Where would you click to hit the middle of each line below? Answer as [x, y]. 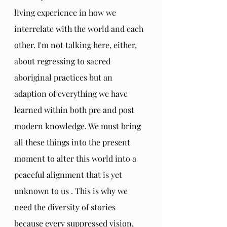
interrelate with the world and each [80, 28]
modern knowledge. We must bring [79, 126]
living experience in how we [66, 12]
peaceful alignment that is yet [69, 174]
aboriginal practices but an [64, 77]
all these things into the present [73, 142]
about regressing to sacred [63, 61]
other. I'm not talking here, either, [77, 45]
